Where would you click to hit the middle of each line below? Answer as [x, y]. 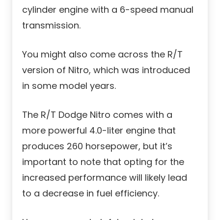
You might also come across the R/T [102, 55]
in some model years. [69, 86]
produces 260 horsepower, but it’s [97, 146]
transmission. [51, 26]
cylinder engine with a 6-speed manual [108, 10]
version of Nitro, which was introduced [106, 70]
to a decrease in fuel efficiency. [91, 193]
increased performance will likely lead [105, 178]
